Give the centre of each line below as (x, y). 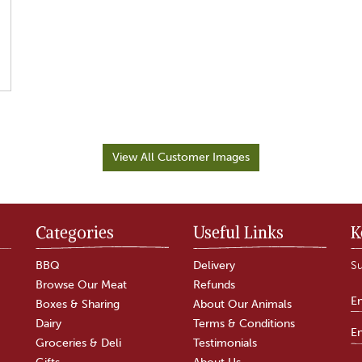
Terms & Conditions (244, 324)
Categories (75, 232)
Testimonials (225, 343)
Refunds (214, 285)
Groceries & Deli (78, 343)
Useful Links (238, 232)
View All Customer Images (181, 157)
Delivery (214, 265)
